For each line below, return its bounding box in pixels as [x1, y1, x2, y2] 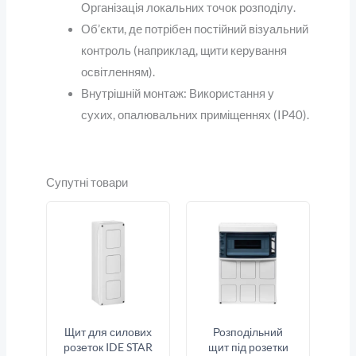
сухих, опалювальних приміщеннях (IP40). [80, 107, 309, 122]
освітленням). [80, 64, 155, 79]
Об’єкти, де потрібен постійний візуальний [80, 21, 308, 36]
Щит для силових [64, 325, 152, 339]
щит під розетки [207, 340, 288, 354]
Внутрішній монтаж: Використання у [80, 86, 274, 100]
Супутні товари [45, 176, 128, 190]
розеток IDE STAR [63, 340, 153, 354]
